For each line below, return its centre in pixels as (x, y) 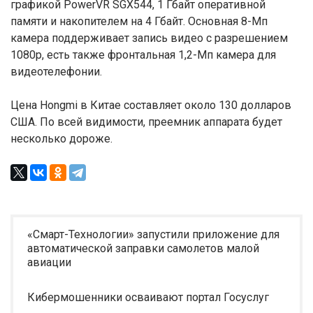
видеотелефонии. (56, 72)
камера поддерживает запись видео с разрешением (149, 38)
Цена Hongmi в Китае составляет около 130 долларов (151, 105)
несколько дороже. (61, 139)
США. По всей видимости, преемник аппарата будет (146, 122)
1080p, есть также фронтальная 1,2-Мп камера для (143, 55)
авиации (49, 262)
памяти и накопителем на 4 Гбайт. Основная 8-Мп (139, 21)
